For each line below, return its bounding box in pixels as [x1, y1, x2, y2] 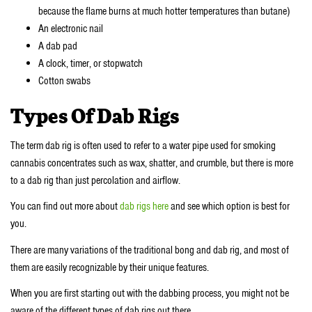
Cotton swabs [38, 74, 91, 88]
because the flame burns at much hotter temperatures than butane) [38, 4, 290, 19]
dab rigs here [120, 199, 169, 214]
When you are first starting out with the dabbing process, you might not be [10, 286, 289, 301]
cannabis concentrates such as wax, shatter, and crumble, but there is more [10, 155, 293, 170]
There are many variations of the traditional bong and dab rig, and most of [10, 242, 289, 257]
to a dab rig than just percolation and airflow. [10, 173, 182, 187]
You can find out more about [10, 199, 120, 214]
